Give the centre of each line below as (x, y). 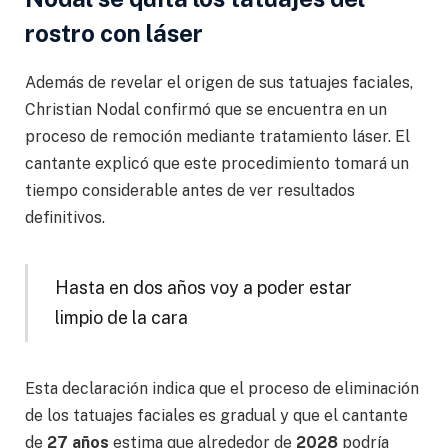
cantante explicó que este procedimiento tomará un (217, 164)
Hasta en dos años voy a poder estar (203, 287)
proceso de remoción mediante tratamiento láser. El (217, 137)
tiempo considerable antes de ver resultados (190, 191)
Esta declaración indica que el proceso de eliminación (222, 388)
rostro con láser (114, 33)
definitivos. (65, 218)
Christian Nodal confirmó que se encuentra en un (206, 110)
